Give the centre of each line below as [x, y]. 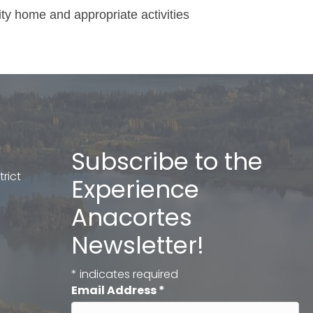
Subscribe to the [167, 161]
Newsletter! [138, 245]
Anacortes [132, 217]
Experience [135, 189]
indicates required [128, 274]
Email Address [115, 290]
